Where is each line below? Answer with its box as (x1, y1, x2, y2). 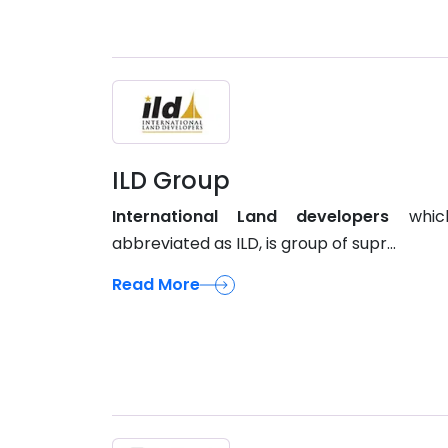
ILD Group (112, 163, 230, 197)
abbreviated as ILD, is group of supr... (112, 231, 396, 255)
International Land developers (112, 204, 390, 228)
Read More (112, 272, 200, 296)
